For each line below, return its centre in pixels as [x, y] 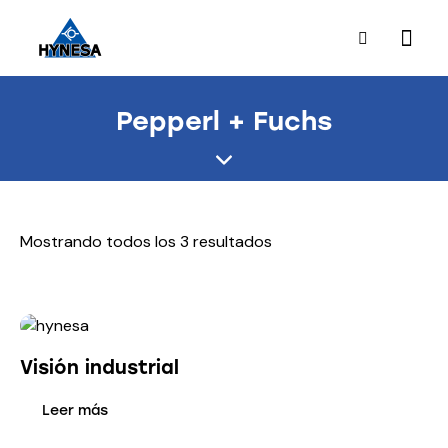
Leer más [75, 410]
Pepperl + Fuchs [224, 121]
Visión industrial [99, 367]
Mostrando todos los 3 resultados [146, 242]
